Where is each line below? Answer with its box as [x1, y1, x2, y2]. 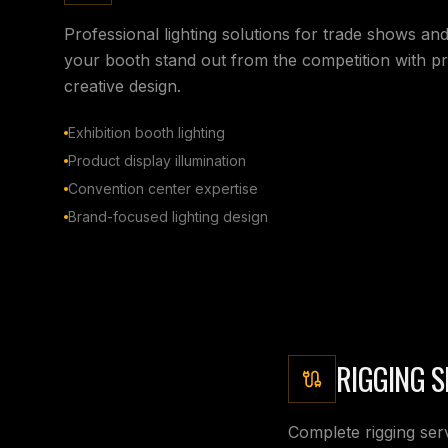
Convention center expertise [68, 179, 258, 197]
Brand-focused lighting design [68, 207, 268, 225]
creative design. [64, 75, 181, 96]
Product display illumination [68, 151, 246, 169]
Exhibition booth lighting [68, 123, 225, 141]
